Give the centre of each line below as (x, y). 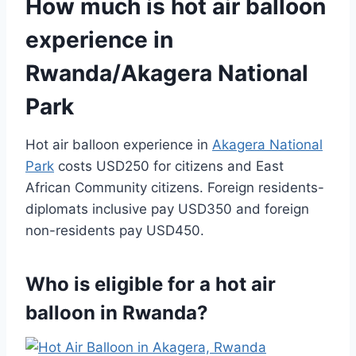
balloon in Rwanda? (117, 313)
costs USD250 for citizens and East (169, 166)
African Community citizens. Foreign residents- (175, 188)
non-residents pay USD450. (115, 231)
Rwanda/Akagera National (167, 74)
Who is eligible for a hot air (151, 284)
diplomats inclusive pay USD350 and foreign (167, 209)
